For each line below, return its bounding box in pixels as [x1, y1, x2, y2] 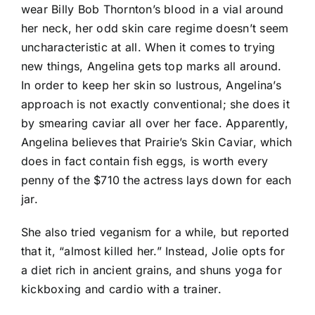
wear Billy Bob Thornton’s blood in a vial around [21, 1, 284, 16]
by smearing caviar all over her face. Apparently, [21, 115, 288, 130]
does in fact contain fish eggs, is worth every [21, 153, 269, 168]
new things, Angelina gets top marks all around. [21, 58, 282, 73]
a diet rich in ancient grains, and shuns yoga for [21, 262, 282, 277]
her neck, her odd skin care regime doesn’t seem [21, 20, 289, 35]
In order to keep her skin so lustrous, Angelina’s [21, 77, 281, 92]
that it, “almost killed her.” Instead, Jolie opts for [21, 243, 285, 258]
